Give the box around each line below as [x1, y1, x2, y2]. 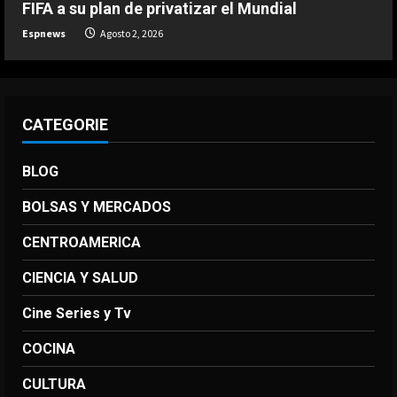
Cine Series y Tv [22, 304, 131, 322]
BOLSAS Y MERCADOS [22, 198, 171, 215]
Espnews [22, 26, 66, 40]
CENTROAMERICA [22, 233, 141, 251]
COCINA [22, 339, 75, 357]
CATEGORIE [22, 114, 108, 134]
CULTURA [22, 375, 86, 393]
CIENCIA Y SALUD [22, 269, 138, 286]
